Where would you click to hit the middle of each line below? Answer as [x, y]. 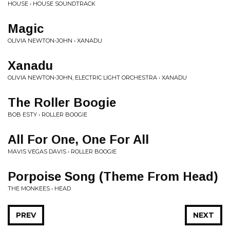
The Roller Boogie [62, 102]
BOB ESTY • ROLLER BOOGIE [47, 114]
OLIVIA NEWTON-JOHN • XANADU [55, 41]
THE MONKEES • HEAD [39, 188]
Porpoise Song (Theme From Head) [113, 176]
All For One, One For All [78, 139]
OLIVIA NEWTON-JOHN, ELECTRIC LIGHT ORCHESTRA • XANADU [97, 78]
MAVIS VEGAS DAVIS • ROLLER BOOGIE [62, 151]
